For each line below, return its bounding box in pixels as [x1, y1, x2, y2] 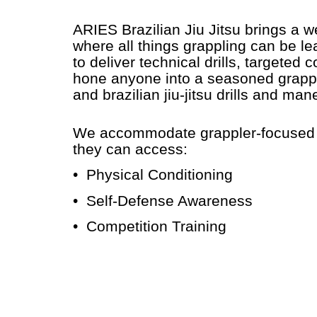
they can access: [72, 140, 188, 158]
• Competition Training [72, 217, 226, 235]
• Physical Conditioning [72, 166, 233, 184]
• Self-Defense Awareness [72, 192, 253, 209]
